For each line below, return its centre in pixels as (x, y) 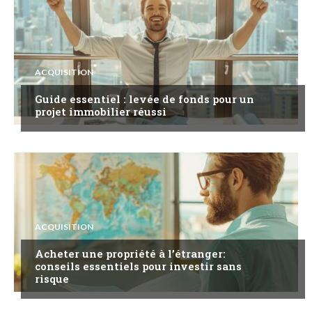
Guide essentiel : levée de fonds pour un (145, 99)
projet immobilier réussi (101, 111)
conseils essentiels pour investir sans (138, 266)
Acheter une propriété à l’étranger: (130, 253)
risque (52, 279)
